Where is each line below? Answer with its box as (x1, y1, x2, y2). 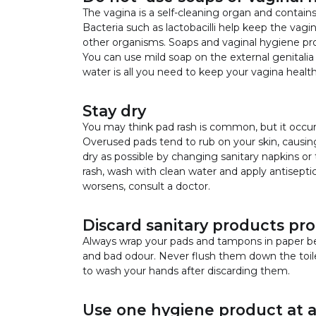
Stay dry (83, 101, 146, 120)
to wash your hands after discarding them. (83, 264, 290, 277)
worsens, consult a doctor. (83, 179, 210, 193)
